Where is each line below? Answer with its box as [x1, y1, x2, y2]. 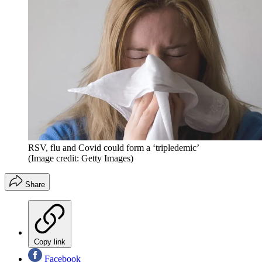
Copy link [34, 237, 65, 246]
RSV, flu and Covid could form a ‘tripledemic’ [28, 142, 199, 153]
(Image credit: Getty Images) [28, 153, 133, 163]
